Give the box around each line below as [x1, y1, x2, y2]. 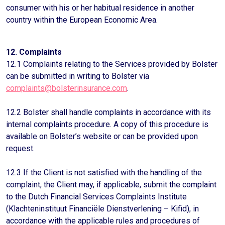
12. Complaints [6, 47, 62, 57]
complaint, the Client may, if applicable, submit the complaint [6, 180, 216, 189]
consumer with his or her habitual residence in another [6, 3, 194, 13]
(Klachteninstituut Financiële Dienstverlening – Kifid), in [6, 204, 199, 213]
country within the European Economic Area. [6, 15, 160, 25]
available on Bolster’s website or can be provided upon [6, 132, 198, 141]
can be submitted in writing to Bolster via [6, 71, 149, 81]
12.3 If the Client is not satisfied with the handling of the [6, 168, 202, 177]
